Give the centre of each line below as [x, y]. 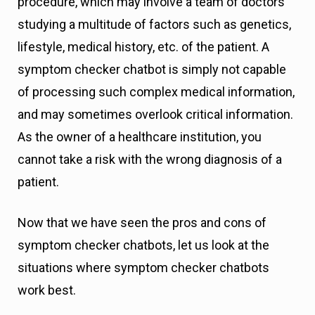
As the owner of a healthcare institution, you [140, 137]
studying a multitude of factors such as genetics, [154, 25]
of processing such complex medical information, [156, 92]
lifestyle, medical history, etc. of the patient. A [143, 47]
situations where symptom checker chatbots [143, 268]
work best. [47, 290]
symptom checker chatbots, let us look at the [143, 245]
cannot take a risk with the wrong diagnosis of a [150, 160]
